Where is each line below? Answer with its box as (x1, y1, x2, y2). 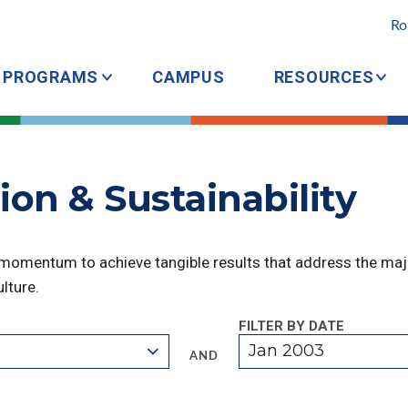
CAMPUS (152, 67, 225, 87)
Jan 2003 (249, 341, 325, 361)
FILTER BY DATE (238, 318, 344, 334)
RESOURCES (273, 67, 374, 87)
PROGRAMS (3, 67, 98, 87)
